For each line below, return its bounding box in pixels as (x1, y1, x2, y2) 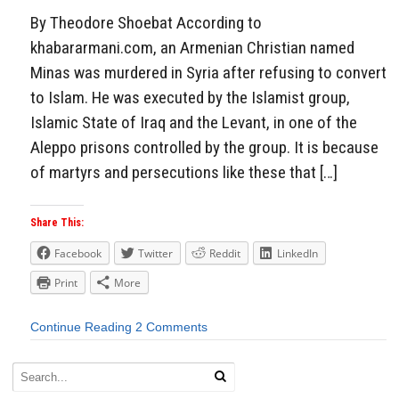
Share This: (30, 216, 84, 230)
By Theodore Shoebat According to (30, 12, 262, 33)
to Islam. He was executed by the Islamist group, (30, 86, 350, 108)
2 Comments (135, 320, 208, 335)
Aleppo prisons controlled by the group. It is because (30, 136, 379, 158)
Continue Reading (30, 320, 132, 335)
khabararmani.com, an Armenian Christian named (30, 37, 354, 58)
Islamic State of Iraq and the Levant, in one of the (30, 111, 357, 133)
